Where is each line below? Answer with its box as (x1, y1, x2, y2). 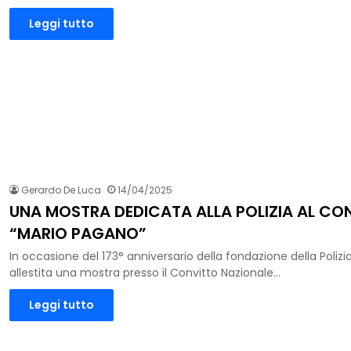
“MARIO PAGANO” (9, 223, 147, 245)
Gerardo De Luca (21, 183, 101, 197)
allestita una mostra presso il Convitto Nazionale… (9, 265, 280, 281)
